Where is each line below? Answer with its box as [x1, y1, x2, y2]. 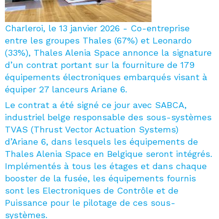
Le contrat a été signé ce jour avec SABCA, [5, 100, 187, 110]
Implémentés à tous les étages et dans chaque [5, 161, 207, 172]
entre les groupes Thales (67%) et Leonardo [5, 35, 192, 46]
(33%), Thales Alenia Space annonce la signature [5, 47, 212, 58]
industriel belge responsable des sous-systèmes [5, 112, 212, 123]
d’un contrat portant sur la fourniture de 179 [5, 60, 195, 70]
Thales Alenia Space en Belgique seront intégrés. [5, 149, 212, 159]
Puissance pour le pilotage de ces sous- [5, 197, 175, 208]
